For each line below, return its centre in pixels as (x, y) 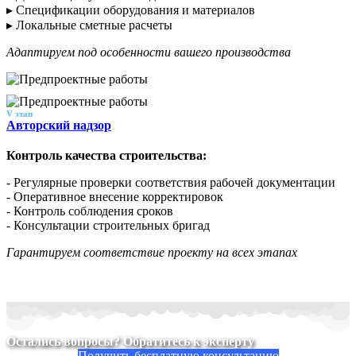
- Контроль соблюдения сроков (90, 211)
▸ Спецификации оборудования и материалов (131, 10)
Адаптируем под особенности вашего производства (149, 52)
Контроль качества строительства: (106, 155)
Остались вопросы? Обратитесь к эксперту (130, 341)
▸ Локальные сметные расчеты (89, 25)
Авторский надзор (59, 125)
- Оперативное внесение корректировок (115, 196)
